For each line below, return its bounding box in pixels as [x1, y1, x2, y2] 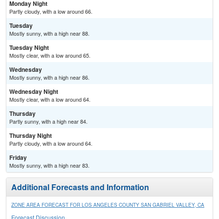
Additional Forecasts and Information [11, 181, 149, 193]
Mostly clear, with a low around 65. [9, 51, 90, 60]
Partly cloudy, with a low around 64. [9, 139, 92, 148]
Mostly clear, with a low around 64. [9, 95, 90, 104]
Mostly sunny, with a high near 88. [9, 29, 89, 38]
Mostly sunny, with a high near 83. [9, 161, 89, 170]
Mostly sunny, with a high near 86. [9, 73, 89, 82]
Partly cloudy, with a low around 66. [9, 7, 92, 16]
